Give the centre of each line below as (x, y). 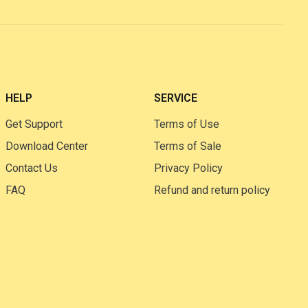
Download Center (46, 146)
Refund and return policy (212, 190)
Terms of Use (187, 124)
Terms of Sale (188, 146)
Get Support (34, 124)
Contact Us (31, 168)
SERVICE (176, 98)
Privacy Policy (189, 168)
